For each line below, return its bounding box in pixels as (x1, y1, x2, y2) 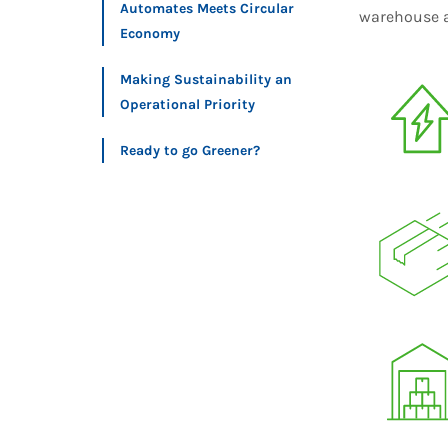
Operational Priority (120, 96, 255, 113)
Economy (120, 25, 180, 42)
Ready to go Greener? (120, 142, 260, 159)
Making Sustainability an (120, 71, 292, 88)
